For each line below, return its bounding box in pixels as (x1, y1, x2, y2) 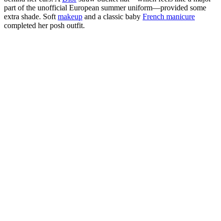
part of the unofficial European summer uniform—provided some (4, 3, 206, 12)
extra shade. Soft (4, 12, 58, 21)
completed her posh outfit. (4, 21, 85, 30)
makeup (58, 12, 82, 21)
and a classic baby (82, 12, 143, 21)
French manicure (143, 12, 195, 21)
